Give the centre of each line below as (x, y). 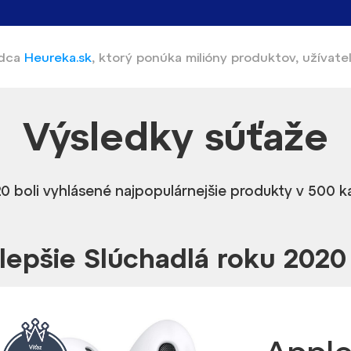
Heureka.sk (58, 57)
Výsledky (114, 136)
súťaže (266, 136)
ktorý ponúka (142, 57)
